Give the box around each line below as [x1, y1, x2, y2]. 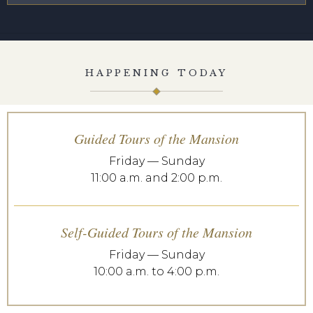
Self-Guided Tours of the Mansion [61, 223, 252, 241]
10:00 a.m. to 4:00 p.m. [94, 265, 219, 278]
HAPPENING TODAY [85, 67, 228, 79]
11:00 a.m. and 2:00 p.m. [91, 171, 222, 184]
